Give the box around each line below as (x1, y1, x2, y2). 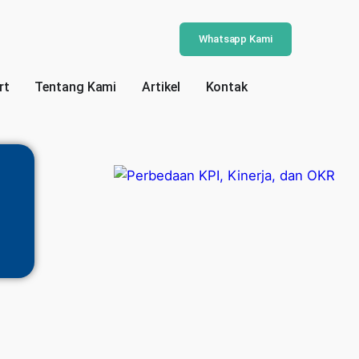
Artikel (142, 79, 180, 95)
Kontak (205, 79, 248, 95)
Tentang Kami (34, 79, 117, 95)
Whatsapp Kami (199, 33, 272, 45)
